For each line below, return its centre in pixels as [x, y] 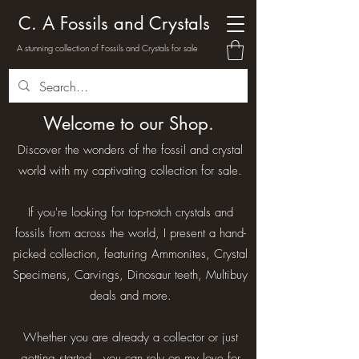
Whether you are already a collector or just [130, 337]
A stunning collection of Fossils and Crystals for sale [107, 48]
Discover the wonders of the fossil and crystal [130, 150]
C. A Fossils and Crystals [114, 23]
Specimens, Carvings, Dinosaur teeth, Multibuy [130, 275]
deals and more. [130, 296]
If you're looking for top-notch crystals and [130, 212]
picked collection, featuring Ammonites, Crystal [130, 254]
